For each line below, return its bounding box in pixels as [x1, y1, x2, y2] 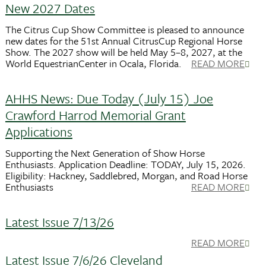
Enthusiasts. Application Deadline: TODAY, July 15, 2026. [5, 156, 246, 172]
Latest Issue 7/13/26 [5, 212, 114, 231]
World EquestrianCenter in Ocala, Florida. [5, 56, 182, 71]
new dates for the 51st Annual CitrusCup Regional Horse [5, 33, 242, 49]
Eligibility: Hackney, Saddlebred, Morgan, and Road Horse [5, 167, 248, 183]
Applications [5, 122, 72, 141]
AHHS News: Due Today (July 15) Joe [5, 89, 213, 108]
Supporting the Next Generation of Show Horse [5, 145, 205, 160]
